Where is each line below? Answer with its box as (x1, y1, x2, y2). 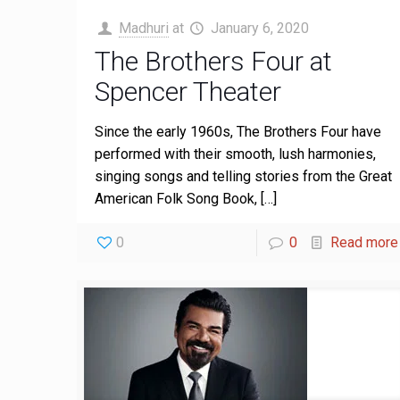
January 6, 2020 (210, 20, 309, 37)
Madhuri (118, 20, 169, 37)
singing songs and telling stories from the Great (95, 168, 393, 185)
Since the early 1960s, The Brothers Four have (95, 123, 382, 140)
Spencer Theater (95, 76, 282, 107)
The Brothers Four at (95, 46, 333, 77)
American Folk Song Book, (95, 190, 258, 207)
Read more (329, 234, 398, 251)
